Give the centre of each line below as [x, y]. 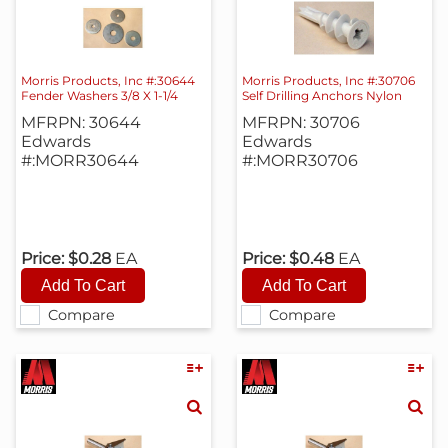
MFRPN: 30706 [300, 122]
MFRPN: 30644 [81, 122]
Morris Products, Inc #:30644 [108, 80]
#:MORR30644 [80, 160]
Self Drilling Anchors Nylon [321, 95]
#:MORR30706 [299, 160]
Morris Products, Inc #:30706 [328, 80]
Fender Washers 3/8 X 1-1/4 [100, 95]
